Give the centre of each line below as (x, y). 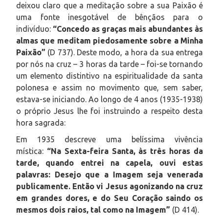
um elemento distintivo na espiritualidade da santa (109, 76)
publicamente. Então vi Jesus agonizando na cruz (109, 186)
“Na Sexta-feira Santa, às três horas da (125, 151)
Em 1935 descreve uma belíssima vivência (109, 139)
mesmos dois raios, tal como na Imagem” (93, 209)
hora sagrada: (41, 122)
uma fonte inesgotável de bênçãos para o (109, 17)
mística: (32, 151)
